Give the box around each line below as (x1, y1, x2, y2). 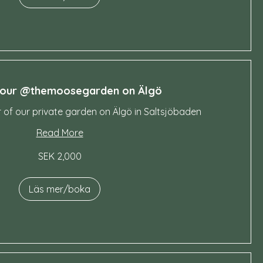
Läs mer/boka (29, 183, 90, 195)
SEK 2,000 (38, 150, 82, 162)
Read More (36, 127, 83, 139)
